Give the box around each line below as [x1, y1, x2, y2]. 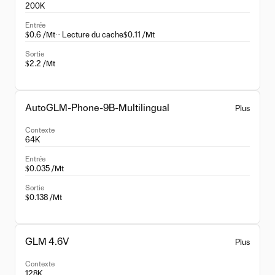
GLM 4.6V [25, 237, 69, 247]
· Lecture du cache [58, 31, 123, 39]
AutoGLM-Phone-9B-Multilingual [25, 103, 169, 113]
